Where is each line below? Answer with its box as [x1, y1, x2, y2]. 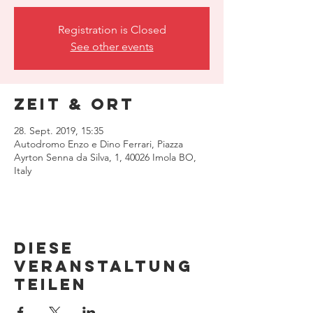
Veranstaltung [14, 256, 193, 276]
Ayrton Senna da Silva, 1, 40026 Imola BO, [14, 151, 196, 163]
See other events [70, 40, 154, 53]
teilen [14, 275, 87, 294]
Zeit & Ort [14, 94, 135, 114]
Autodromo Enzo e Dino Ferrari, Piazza [14, 138, 183, 150]
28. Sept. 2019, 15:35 [14, 124, 103, 137]
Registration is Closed [57, 23, 166, 36]
